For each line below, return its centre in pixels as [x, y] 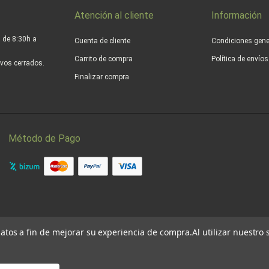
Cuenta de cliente [102, 41]
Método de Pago [45, 139]
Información [237, 16]
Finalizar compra [102, 77]
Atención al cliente [114, 16]
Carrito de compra [104, 59]
